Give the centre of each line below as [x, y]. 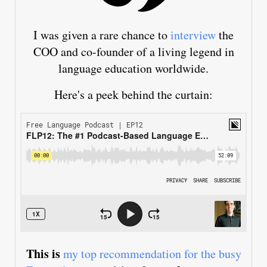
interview [193, 35]
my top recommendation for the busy [152, 254]
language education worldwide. [133, 69]
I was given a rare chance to [102, 35]
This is [44, 254]
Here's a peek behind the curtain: [133, 95]
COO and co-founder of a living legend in [133, 52]
